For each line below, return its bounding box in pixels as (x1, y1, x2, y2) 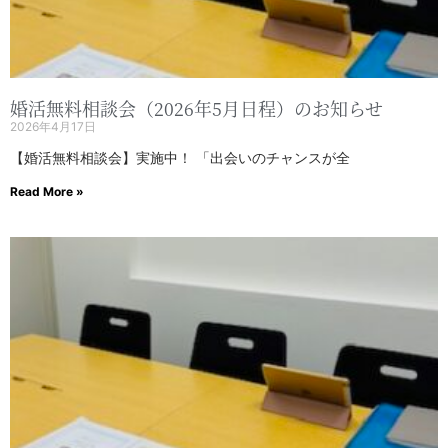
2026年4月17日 (10, 119, 96, 135)
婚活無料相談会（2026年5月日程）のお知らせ (10, 95, 383, 122)
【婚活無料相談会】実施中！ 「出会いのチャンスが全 (10, 149, 350, 167)
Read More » (10, 184, 84, 200)
